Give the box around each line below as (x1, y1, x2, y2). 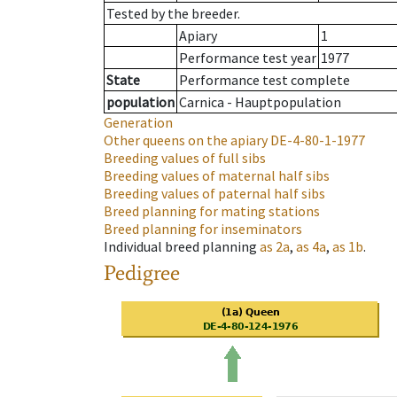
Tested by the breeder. (106, 4, 240, 23)
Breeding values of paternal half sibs (104, 184, 325, 203)
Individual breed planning (104, 237, 257, 256)
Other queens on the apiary (104, 131, 268, 150)
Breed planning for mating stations (104, 202, 320, 221)
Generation (104, 113, 173, 132)
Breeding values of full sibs (104, 149, 266, 167)
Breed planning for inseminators (104, 220, 302, 238)
